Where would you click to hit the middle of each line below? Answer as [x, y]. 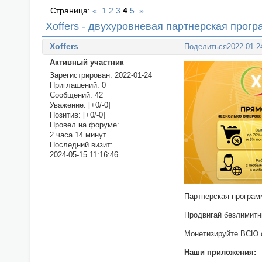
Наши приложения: [220, 252]
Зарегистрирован [80, 75]
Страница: [72, 11]
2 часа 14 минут [78, 135]
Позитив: [65, 115]
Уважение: [68, 105]
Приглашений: [74, 85]
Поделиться [206, 47]
